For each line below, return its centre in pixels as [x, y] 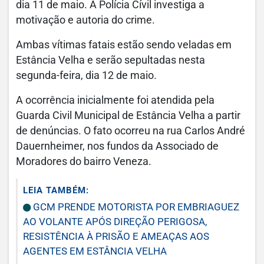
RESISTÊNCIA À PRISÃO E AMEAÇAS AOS [116, 236]
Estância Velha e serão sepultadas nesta [110, 60]
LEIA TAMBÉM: [56, 190]
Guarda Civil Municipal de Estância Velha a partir [128, 115]
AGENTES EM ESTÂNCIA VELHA [95, 251]
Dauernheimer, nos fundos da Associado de [117, 146]
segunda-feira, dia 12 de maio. [86, 75]
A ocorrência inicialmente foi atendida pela [115, 100]
